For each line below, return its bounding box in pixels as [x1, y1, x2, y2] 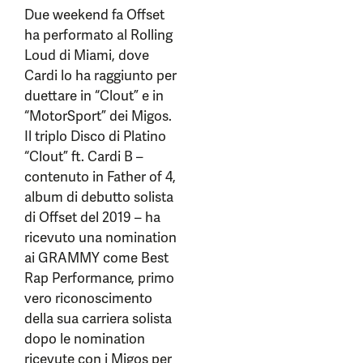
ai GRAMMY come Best [24, 249, 169, 267]
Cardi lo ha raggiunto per [24, 66, 177, 85]
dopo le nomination [24, 330, 145, 348]
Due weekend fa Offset [24, 6, 164, 24]
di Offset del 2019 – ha [24, 208, 160, 227]
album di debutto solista [24, 188, 173, 207]
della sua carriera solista [24, 310, 172, 328]
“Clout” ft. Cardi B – [24, 147, 143, 166]
